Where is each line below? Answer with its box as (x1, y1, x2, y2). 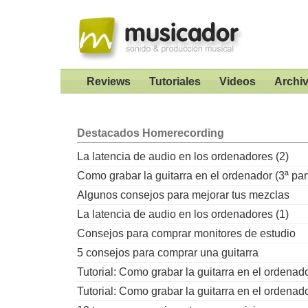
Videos (219, 76, 256, 87)
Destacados (77, 127, 142, 139)
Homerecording (142, 127, 224, 139)
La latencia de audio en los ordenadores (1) (77, 208, 289, 221)
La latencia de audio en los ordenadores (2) (77, 151, 289, 163)
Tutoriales (148, 76, 201, 87)
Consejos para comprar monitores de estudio (77, 228, 296, 240)
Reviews (86, 76, 131, 87)
